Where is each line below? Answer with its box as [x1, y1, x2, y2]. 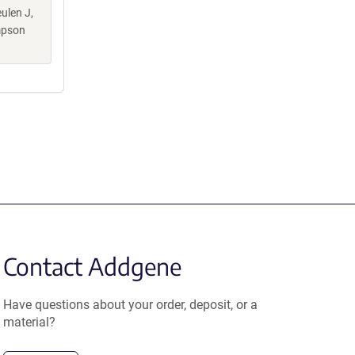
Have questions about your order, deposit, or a [3, 297, 258, 312]
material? [3, 315, 56, 330]
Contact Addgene [3, 251, 182, 281]
